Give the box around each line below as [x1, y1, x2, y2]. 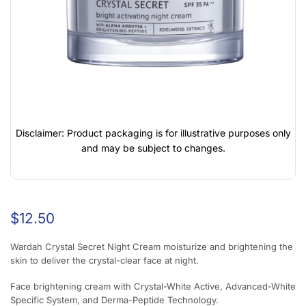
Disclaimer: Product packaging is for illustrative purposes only [15, 127, 291, 139]
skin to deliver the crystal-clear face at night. [10, 254, 199, 266]
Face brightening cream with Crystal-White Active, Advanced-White [10, 281, 296, 292]
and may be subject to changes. [81, 142, 225, 154]
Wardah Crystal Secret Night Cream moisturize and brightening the [10, 240, 293, 252]
